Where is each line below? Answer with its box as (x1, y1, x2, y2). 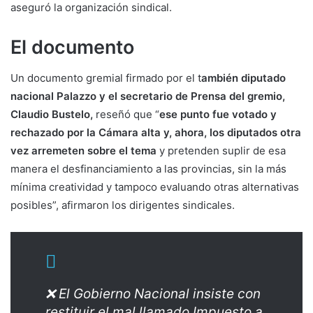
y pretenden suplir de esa (156, 144, 286, 158)
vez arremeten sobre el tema (10, 144, 156, 158)
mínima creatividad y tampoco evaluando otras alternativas (10, 180, 299, 194)
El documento (10, 35, 134, 59)
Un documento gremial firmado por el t (10, 71, 201, 85)
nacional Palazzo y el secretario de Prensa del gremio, (10, 89, 285, 103)
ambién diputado (201, 71, 286, 85)
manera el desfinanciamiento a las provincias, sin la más (10, 162, 286, 176)
